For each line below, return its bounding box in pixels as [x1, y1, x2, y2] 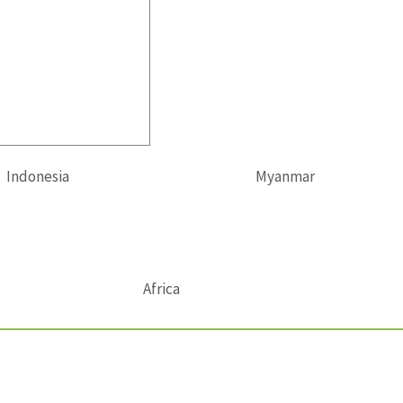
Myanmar [255, 166, 315, 187]
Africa [142, 279, 180, 300]
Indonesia [5, 166, 69, 187]
